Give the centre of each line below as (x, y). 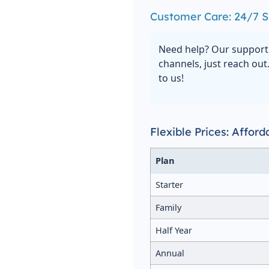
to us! (171, 78)
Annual (170, 253)
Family (168, 207)
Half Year (174, 230)
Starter (169, 184)
